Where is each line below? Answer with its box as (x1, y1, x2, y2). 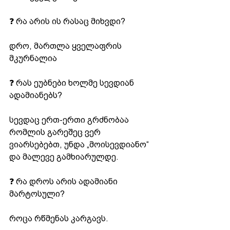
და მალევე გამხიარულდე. (9, 152, 119, 161)
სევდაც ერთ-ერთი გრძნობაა (9, 115, 131, 124)
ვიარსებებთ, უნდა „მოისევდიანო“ (9, 140, 151, 149)
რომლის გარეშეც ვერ (9, 127, 103, 137)
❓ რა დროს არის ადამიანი (9, 177, 120, 186)
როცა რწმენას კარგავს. (9, 214, 108, 223)
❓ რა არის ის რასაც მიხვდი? (9, 16, 125, 26)
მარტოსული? (9, 189, 65, 198)
